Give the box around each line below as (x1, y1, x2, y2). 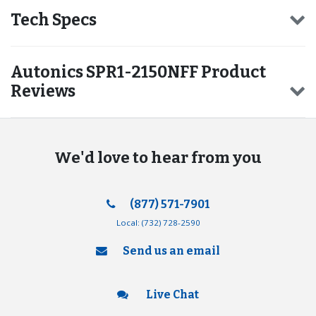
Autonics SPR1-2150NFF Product (11, 62, 266, 83)
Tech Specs (11, 9, 97, 30)
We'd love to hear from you (54, 148, 262, 168)
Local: (116, 217, 142, 228)
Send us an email (122, 244, 220, 258)
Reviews (11, 81, 75, 102)
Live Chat (143, 288, 199, 302)
